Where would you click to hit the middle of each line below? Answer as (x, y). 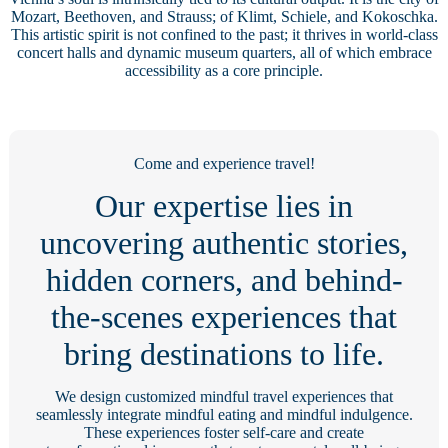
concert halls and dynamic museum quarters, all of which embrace (224, 53)
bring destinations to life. (224, 354)
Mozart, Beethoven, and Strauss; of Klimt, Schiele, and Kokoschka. (224, 17)
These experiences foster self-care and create (224, 433)
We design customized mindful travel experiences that (224, 397)
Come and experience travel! (224, 164)
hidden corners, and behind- (224, 280)
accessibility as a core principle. (224, 71)
